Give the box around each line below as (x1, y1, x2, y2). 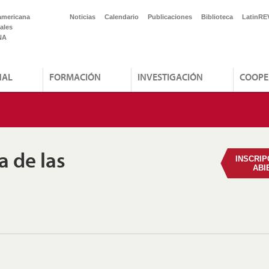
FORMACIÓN (49, 71, 101, 83)
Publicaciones (148, 13, 192, 20)
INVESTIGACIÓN (138, 71, 203, 83)
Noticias (70, 13, 95, 20)
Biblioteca (201, 13, 233, 20)
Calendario (104, 13, 139, 20)
